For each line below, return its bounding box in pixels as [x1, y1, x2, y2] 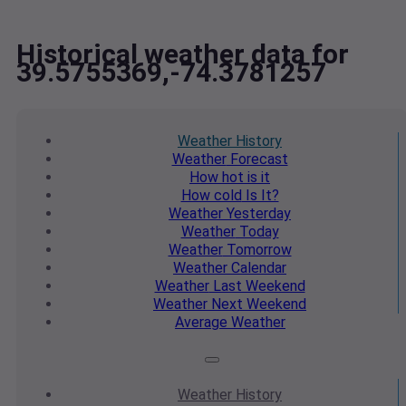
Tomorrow [222, 241, 292, 259]
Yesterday [223, 205, 291, 223]
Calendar [227, 259, 286, 277]
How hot [189, 169, 244, 187]
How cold [180, 187, 242, 205]
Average [175, 314, 227, 332]
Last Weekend [208, 277, 305, 295]
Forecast [226, 150, 288, 169]
